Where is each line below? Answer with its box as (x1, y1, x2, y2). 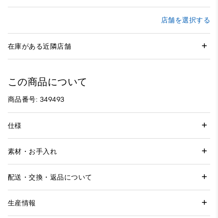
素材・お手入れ (8, 147, 57, 156)
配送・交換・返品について (8, 173, 92, 182)
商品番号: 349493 (8, 95, 65, 104)
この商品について (8, 76, 88, 88)
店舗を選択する (161, 16, 210, 25)
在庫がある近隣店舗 (8, 42, 72, 51)
